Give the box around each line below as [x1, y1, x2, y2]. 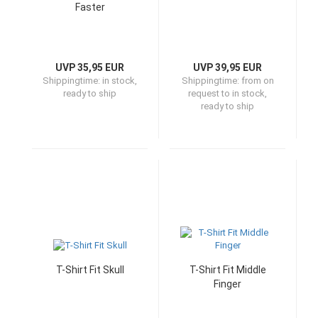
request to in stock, [188, 88, 267, 99]
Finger [214, 278, 241, 290]
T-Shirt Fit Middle [189, 264, 266, 275]
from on [241, 75, 274, 86]
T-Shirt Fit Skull [55, 264, 124, 275]
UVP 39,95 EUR [193, 62, 262, 73]
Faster [75, 1, 105, 13]
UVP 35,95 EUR [55, 62, 124, 73]
